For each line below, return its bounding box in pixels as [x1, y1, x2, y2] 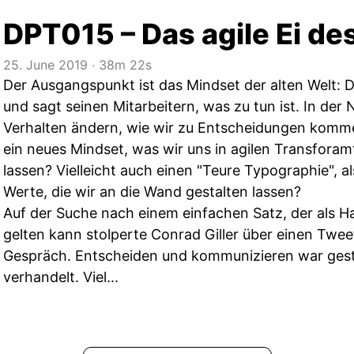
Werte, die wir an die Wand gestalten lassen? [3, 183, 301, 200]
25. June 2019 [3, 57, 88, 73]
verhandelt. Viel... [3, 269, 119, 285]
